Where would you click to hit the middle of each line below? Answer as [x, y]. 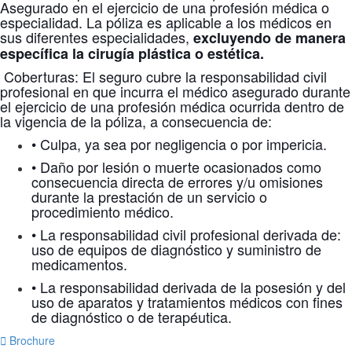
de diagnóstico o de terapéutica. [132, 317]
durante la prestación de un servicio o [149, 196]
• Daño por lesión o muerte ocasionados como [176, 167]
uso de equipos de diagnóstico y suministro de [176, 249]
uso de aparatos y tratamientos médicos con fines [187, 302]
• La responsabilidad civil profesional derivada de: [186, 234]
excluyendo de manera [269, 38]
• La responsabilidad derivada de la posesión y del [189, 287]
